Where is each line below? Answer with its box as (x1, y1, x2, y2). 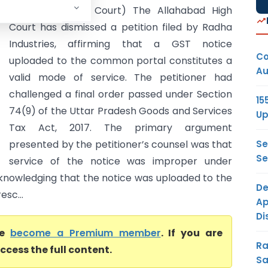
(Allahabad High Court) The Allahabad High (9, 4, 232, 17)
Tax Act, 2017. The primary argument (9, 121, 232, 135)
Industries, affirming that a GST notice (9, 37, 232, 51)
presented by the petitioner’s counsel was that (9, 138, 232, 151)
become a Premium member (10, 226, 161, 240)
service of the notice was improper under (9, 154, 232, 168)
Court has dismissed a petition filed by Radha (9, 20, 232, 34)
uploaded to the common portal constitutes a (9, 54, 232, 68)
